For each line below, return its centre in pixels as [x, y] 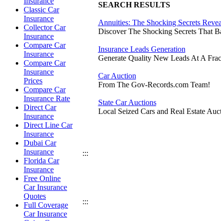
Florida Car [41, 161]
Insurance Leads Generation [142, 49]
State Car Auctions [127, 102]
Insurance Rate [47, 98]
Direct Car [40, 107]
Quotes [35, 196]
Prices [33, 81]
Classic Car [41, 10]
